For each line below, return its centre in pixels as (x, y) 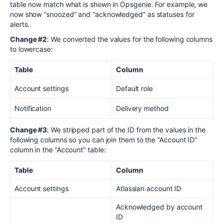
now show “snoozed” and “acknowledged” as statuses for (102, 14)
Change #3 (29, 130)
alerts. (20, 24)
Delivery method (142, 108)
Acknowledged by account (160, 207)
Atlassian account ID (149, 188)
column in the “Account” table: (58, 150)
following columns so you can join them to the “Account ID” (104, 140)
